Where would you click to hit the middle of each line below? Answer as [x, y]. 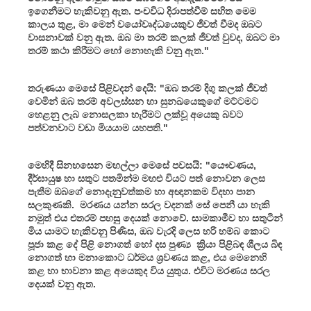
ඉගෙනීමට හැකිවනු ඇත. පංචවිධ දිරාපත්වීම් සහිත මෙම [142, 11]
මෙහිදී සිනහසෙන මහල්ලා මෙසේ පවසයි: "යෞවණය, [142, 165]
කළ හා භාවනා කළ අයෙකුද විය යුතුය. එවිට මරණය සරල [149, 270]
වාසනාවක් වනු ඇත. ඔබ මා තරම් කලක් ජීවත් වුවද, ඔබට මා [154, 37]
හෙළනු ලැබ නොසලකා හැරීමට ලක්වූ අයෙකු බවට [135, 114]
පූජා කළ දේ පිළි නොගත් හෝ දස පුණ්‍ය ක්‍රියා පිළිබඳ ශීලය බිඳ [155, 244]
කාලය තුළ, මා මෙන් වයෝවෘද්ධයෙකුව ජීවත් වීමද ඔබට [145, 24]
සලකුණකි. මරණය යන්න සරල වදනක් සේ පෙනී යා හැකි [149, 204]
